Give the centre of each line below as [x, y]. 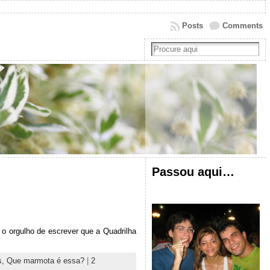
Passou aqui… [193, 171]
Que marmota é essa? [45, 261]
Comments [242, 26]
